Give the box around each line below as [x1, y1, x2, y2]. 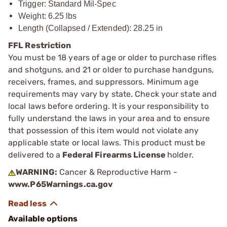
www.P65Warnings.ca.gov [8, 179, 113, 189]
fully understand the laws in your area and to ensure [8, 113, 210, 123]
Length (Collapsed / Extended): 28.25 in [18, 23, 163, 32]
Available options [8, 213, 78, 223]
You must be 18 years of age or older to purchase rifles [8, 52, 217, 62]
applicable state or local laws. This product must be [8, 137, 206, 147]
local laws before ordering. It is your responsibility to [8, 101, 209, 111]
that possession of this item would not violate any [8, 125, 199, 135]
